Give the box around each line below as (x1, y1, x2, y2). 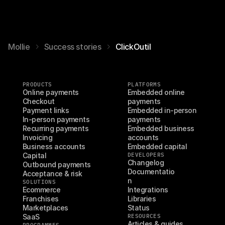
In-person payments (23, 115, 90, 124)
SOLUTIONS (23, 178, 56, 185)
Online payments (23, 88, 79, 96)
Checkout (23, 97, 55, 105)
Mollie (8, 41, 30, 52)
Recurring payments (23, 124, 89, 133)
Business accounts (23, 142, 85, 151)
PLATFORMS (128, 81, 161, 88)
